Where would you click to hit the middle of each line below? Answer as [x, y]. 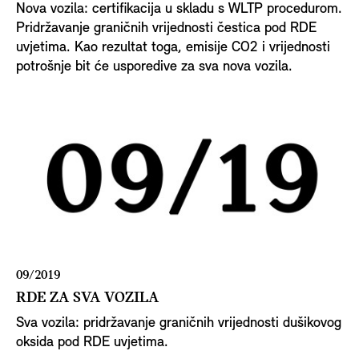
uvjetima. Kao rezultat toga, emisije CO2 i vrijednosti [173, 48]
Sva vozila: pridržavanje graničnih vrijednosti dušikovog [179, 323]
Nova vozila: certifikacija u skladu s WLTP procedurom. [179, 10]
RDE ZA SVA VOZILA [87, 298]
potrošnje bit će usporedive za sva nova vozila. [154, 67]
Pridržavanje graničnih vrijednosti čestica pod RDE [166, 29]
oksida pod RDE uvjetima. [92, 342]
